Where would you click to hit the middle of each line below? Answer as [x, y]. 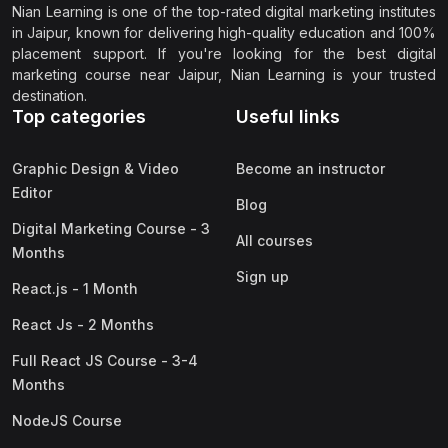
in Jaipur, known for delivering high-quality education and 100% [224, 32]
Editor [32, 192]
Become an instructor [310, 168]
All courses [274, 240]
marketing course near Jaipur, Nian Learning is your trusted [224, 74]
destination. [49, 95]
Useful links [288, 116]
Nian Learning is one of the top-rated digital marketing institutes [224, 11]
